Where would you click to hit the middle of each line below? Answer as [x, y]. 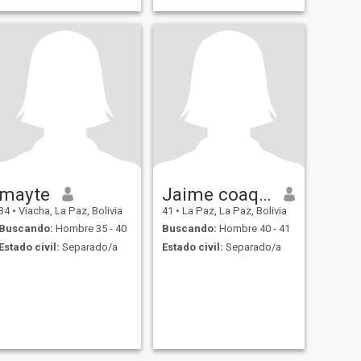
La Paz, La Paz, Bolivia [233, 210]
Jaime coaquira [265, 194]
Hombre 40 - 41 [253, 229]
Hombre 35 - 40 [89, 229]
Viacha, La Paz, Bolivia [69, 210]
